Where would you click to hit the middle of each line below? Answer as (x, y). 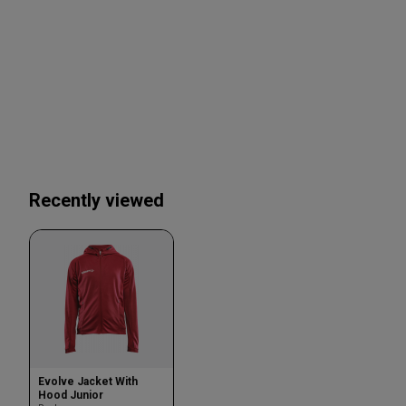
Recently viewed (97, 200)
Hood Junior (71, 395)
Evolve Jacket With (88, 381)
